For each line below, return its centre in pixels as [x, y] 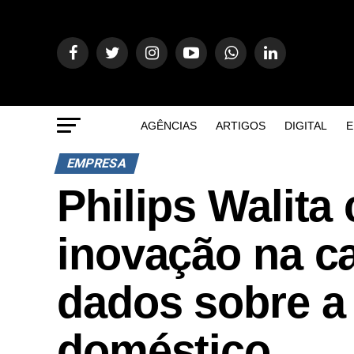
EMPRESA [97, 163]
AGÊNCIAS [168, 126]
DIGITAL [305, 126]
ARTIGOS [240, 126]
